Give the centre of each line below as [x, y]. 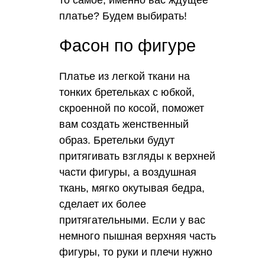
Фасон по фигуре [127, 45]
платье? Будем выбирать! [123, 16]
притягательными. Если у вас [132, 220]
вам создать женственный [124, 124]
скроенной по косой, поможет [132, 108]
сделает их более [103, 204]
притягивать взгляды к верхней [137, 156]
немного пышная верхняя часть [138, 236]
